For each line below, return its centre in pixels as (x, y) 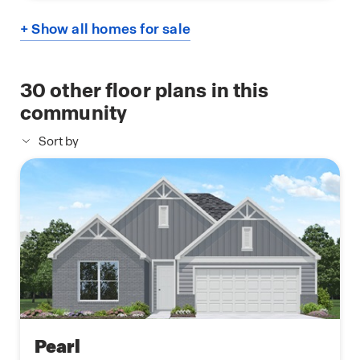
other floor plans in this (157, 90)
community (74, 112)
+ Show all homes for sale (105, 29)
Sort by (59, 141)
